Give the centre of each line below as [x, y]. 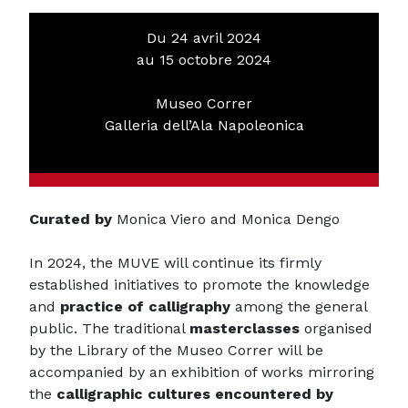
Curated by [71, 219]
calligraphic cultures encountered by [195, 393]
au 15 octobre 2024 [204, 59]
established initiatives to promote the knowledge [199, 284]
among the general [299, 306]
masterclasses [245, 328]
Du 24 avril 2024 [204, 37]
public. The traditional [109, 328]
